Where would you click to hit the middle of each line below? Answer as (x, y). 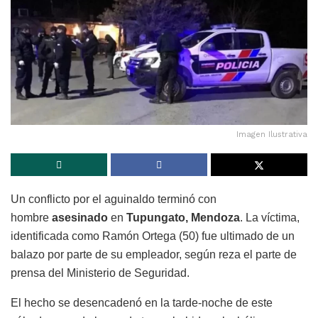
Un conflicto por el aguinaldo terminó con (114, 199)
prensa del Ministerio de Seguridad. (100, 273)
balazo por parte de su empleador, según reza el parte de (154, 255)
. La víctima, (270, 218)
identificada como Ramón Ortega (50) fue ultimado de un (153, 236)
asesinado (80, 218)
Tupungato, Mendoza (183, 218)
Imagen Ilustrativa (272, 135)
